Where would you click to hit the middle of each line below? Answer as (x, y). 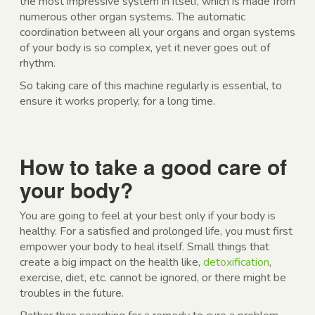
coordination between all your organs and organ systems (157, 33)
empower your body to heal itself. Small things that (144, 247)
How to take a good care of (153, 167)
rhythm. (38, 64)
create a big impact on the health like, (111, 263)
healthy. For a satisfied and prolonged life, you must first (156, 232)
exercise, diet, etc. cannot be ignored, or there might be (153, 278)
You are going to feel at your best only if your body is (148, 216)
